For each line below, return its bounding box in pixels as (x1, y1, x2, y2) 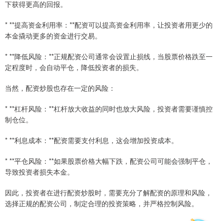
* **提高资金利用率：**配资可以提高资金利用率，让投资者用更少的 (5, 20, 213, 30)
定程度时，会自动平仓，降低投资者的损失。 (5, 62, 143, 72)
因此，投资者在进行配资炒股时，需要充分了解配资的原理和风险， (5, 187, 212, 197)
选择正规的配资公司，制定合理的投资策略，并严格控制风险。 (5, 198, 198, 208)
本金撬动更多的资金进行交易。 (5, 31, 102, 40)
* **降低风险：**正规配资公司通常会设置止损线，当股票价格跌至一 (5, 51, 213, 61)
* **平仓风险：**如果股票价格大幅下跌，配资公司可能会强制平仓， (5, 156, 213, 166)
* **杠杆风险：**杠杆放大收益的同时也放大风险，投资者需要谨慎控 (5, 104, 213, 113)
